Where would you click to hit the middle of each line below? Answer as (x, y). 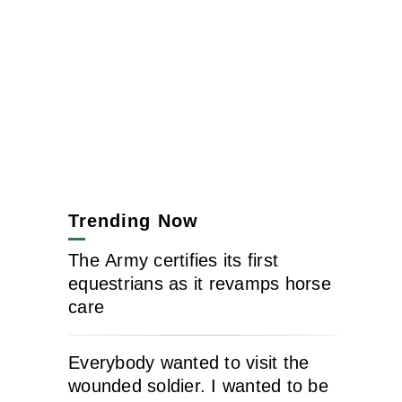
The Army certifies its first (173, 261)
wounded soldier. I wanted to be (198, 386)
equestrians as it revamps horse (200, 284)
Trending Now (133, 221)
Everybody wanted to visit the (189, 363)
